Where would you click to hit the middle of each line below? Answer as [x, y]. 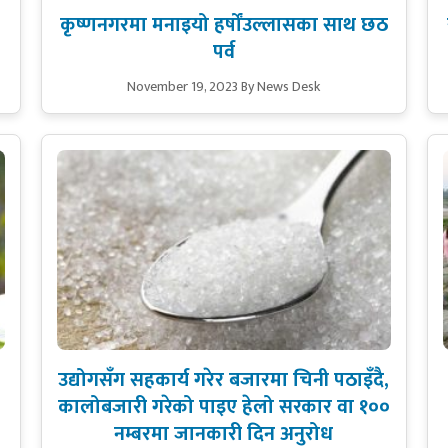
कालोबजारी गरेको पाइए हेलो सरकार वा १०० [223, 406]
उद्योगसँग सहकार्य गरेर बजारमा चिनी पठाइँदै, [224, 379]
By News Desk [281, 87]
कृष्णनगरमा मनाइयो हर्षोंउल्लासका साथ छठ [223, 25]
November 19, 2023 [183, 87]
